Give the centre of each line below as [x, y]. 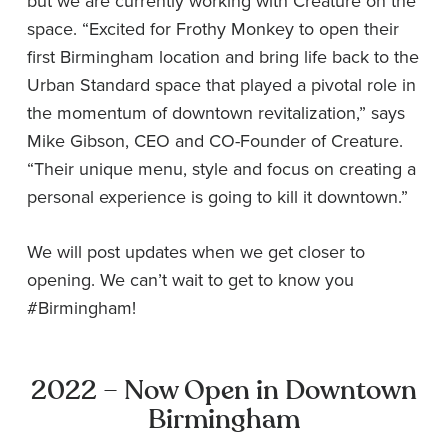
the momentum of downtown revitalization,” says [216, 112]
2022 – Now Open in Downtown [224, 390]
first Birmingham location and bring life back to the [223, 56]
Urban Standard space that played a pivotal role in [221, 84]
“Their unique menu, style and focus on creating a [221, 168]
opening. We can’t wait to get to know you [190, 279]
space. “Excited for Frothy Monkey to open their [213, 28]
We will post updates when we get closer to [196, 251]
